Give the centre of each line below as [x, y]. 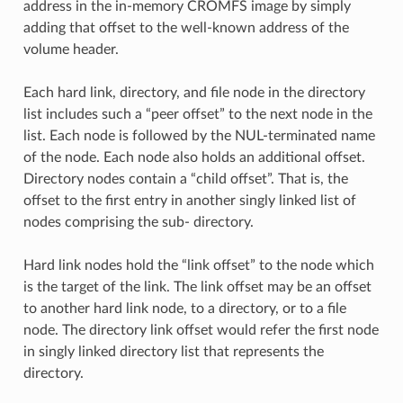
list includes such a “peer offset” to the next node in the [197, 114]
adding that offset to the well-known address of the [186, 27]
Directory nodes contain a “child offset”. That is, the [185, 179]
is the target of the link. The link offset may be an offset [197, 287]
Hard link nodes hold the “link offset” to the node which [198, 265]
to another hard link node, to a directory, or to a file [184, 308]
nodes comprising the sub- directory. [138, 222]
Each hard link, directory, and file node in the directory [194, 92]
